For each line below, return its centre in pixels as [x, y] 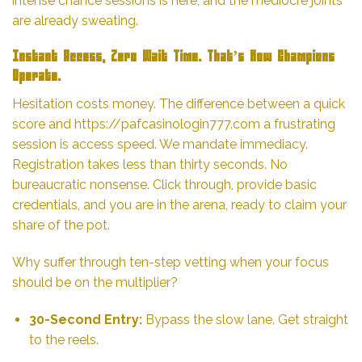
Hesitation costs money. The [99, 104]
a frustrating [298, 124]
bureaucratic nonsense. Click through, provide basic [164, 185]
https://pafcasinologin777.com [167, 124]
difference [215, 104]
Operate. [36, 76]
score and [43, 124]
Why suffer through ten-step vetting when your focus [170, 262]
